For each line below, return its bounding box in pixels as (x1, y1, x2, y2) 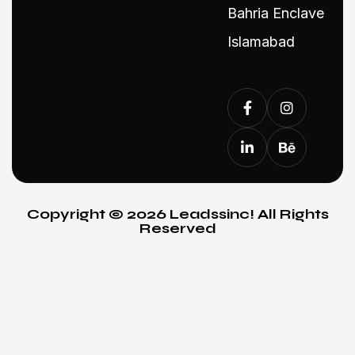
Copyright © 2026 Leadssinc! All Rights (26, 205, 329, 223)
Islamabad (227, 33, 295, 51)
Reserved (139, 219, 216, 238)
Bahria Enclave (227, 5, 324, 22)
